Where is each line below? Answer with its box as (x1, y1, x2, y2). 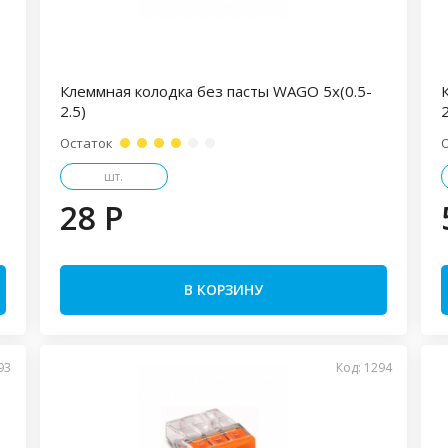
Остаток (59, 134, 113, 152)
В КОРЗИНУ (183, 280, 263, 299)
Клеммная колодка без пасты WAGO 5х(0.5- (59, 81, 372, 101)
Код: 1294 (336, 359, 393, 376)
